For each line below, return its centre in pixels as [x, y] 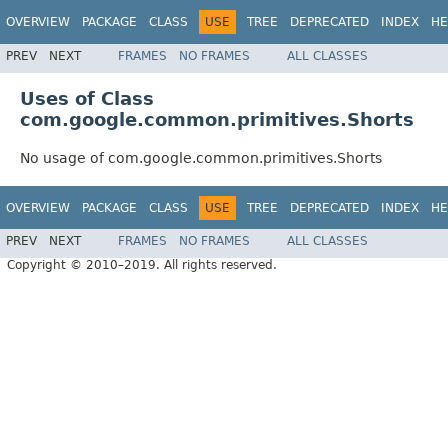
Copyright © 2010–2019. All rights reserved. [142, 265]
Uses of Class [87, 98]
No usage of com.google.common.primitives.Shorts [201, 157]
